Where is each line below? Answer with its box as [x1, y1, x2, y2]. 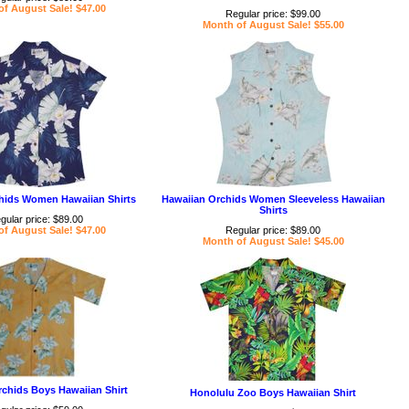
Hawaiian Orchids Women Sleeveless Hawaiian [161, 194, 385, 204]
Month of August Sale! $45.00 [202, 236, 344, 246]
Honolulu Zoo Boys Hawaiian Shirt [190, 387, 356, 398]
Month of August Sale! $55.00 [202, 19, 344, 30]
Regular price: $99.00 [225, 8, 320, 19]
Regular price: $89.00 [225, 225, 320, 236]
